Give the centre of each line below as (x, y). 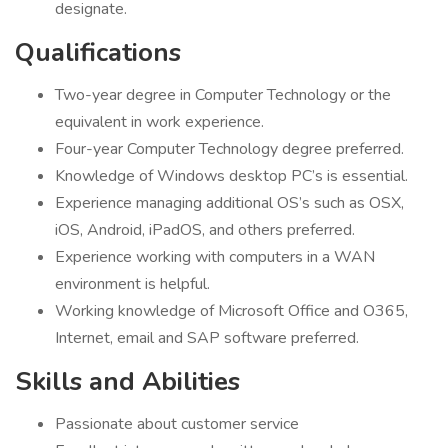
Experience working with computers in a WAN (215, 257)
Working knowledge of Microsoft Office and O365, (231, 311)
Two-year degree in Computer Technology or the (223, 95)
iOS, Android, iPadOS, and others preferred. (207, 230)
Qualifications (98, 52)
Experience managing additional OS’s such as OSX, (229, 203)
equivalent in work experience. (161, 122)
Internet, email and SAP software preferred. (209, 338)
